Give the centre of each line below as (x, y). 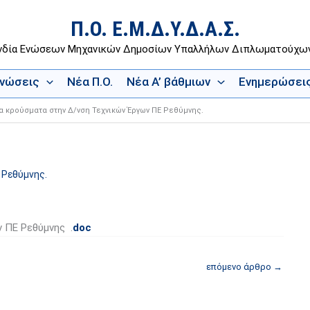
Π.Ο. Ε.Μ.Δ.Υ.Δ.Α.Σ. (155, 28)
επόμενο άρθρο (240, 267)
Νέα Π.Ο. (90, 82)
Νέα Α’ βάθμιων (169, 82)
